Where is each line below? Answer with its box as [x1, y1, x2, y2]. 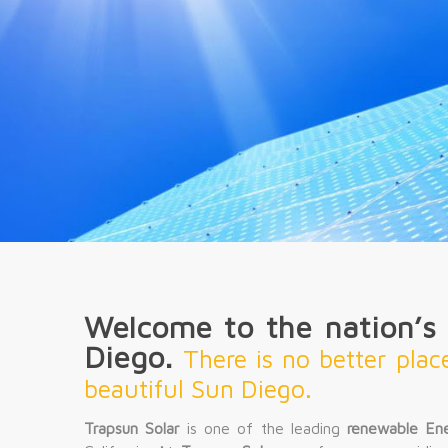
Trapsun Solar [84, 419, 180, 437]
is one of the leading [179, 419, 348, 437]
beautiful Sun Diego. [84, 374, 312, 403]
